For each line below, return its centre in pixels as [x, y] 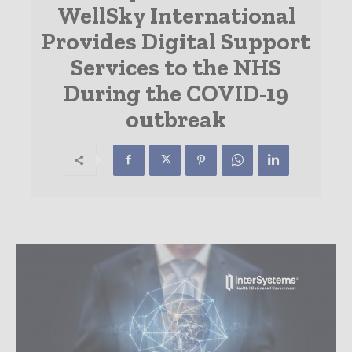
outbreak [176, 119]
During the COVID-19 [176, 93]
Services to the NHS [176, 67]
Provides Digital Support [176, 41]
